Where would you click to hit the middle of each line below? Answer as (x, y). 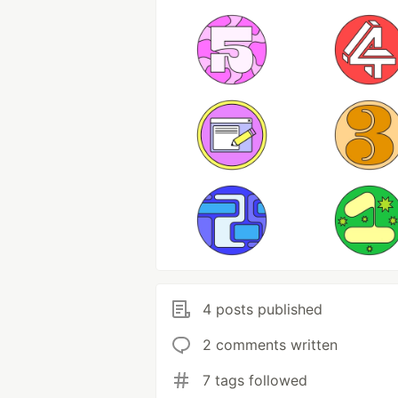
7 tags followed (255, 380)
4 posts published (263, 309)
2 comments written (270, 345)
